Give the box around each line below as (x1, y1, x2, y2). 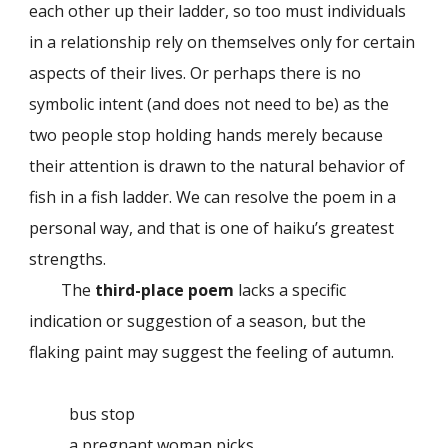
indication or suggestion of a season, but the (29, 309, 367, 332)
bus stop (69, 402, 136, 425)
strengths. (29, 247, 107, 270)
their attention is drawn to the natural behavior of (29, 154, 406, 177)
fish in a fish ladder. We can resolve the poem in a (29, 185, 397, 208)
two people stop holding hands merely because (29, 123, 384, 146)
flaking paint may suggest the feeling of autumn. (29, 340, 395, 363)
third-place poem (95, 278, 235, 301)
